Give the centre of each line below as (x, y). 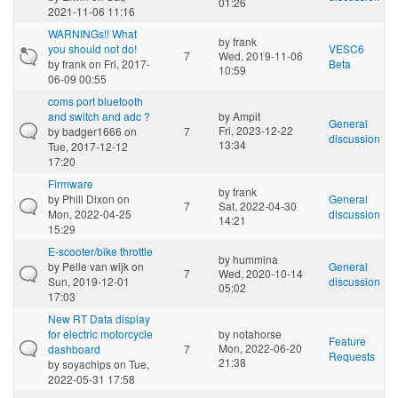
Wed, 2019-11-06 (261, 55)
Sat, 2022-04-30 (258, 205)
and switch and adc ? (99, 115)
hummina (255, 259)
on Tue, (130, 363)
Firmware (71, 183)
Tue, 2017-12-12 (88, 146)
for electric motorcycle (100, 333)
